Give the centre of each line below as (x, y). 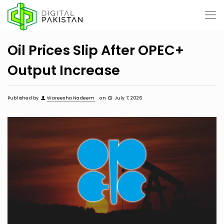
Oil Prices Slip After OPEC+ (96, 50)
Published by (23, 98)
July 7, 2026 (128, 98)
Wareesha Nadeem (71, 98)
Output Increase (64, 70)
